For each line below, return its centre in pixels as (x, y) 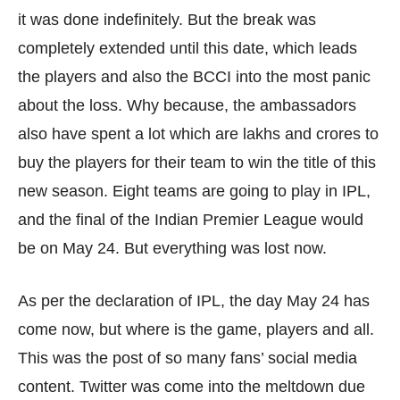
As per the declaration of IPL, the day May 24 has (194, 301)
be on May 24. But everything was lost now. (172, 249)
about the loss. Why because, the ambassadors (187, 106)
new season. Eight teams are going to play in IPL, (194, 192)
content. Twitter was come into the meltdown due (192, 387)
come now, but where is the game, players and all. (196, 330)
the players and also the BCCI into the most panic (194, 77)
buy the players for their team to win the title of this (197, 163)
